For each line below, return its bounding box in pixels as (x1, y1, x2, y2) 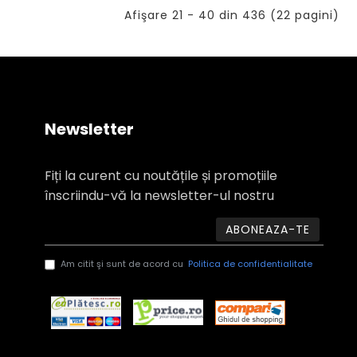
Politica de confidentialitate (188, 257, 312, 270)
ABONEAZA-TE (226, 222, 310, 237)
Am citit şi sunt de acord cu (61, 257, 186, 270)
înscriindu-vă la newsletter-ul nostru (45, 186, 274, 205)
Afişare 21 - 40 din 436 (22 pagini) (124, 7, 339, 23)
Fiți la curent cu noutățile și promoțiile (45, 167, 277, 185)
